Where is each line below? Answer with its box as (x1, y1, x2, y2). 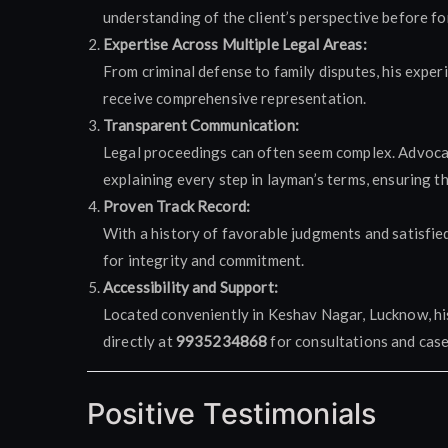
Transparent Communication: (103, 116, 299, 134)
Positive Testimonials (87, 395, 377, 431)
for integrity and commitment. (103, 251, 305, 269)
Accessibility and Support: (103, 278, 278, 296)
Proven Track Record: (103, 197, 250, 215)
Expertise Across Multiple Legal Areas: (103, 35, 367, 53)
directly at (103, 332, 176, 350)
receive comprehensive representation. (103, 89, 367, 107)
